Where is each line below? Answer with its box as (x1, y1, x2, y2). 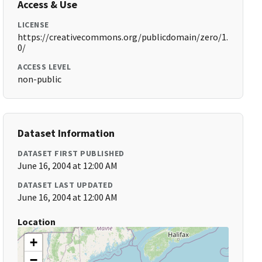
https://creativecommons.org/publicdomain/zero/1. (18, 31, 229, 43)
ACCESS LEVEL (18, 61, 71, 72)
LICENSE (18, 19, 49, 30)
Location (18, 216, 56, 227)
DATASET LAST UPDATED (18, 180, 113, 190)
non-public (18, 73, 62, 85)
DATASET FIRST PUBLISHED (18, 148, 125, 158)
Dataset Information (18, 126, 115, 140)
